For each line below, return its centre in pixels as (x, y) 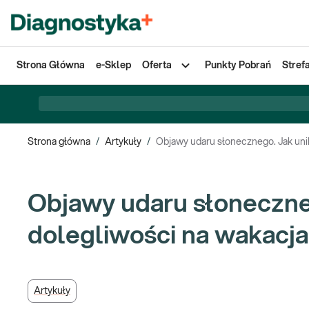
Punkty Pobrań (238, 66)
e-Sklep (113, 66)
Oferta (157, 66)
